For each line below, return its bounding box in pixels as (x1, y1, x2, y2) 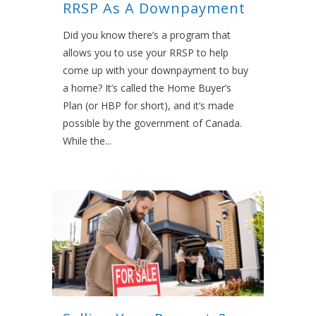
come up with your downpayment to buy (63, 63, 248, 78)
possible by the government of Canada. (63, 116, 242, 130)
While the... (63, 134, 111, 148)
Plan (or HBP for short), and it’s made (63, 99, 234, 113)
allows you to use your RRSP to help (63, 46, 229, 60)
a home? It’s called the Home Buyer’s (63, 81, 231, 95)
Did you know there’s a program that (63, 28, 231, 42)
